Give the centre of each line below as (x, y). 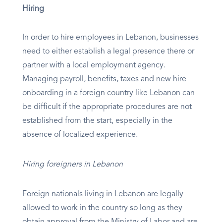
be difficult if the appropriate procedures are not (107, 107)
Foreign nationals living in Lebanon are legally (103, 194)
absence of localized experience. (80, 135)
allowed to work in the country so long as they (102, 208)
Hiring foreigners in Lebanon (74, 165)
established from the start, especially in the (97, 121)
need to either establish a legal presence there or (108, 52)
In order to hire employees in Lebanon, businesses (111, 38)
